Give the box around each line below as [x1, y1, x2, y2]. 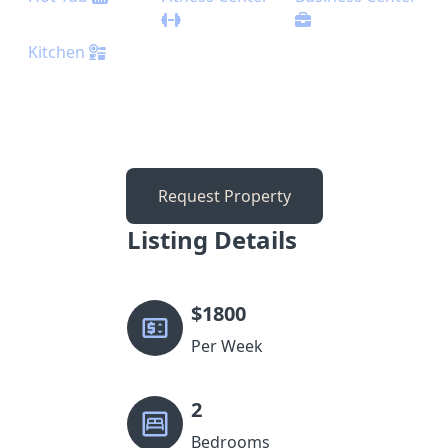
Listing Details [127, 223, 297, 256]
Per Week [191, 335, 263, 357]
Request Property [157, 185, 291, 207]
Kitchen [28, 41, 85, 63]
